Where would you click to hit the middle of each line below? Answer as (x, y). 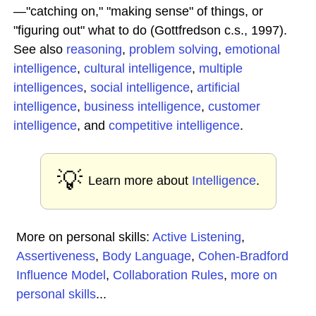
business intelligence (142, 107)
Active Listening (197, 237)
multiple (221, 68)
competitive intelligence (174, 126)
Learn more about (140, 181)
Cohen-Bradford (243, 256)
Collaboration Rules (168, 275)
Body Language (147, 256)
